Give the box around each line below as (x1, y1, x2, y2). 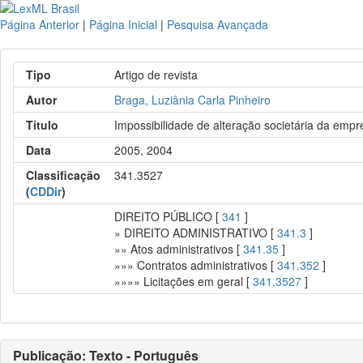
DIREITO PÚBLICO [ (114, 208, 223, 224)
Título (26, 117, 58, 133)
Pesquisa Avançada (167, 16, 268, 32)
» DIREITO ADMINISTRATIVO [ (114, 224, 278, 241)
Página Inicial (89, 16, 157, 32)
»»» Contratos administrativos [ (114, 257, 278, 273)
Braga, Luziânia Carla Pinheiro (114, 92, 271, 108)
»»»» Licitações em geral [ (114, 273, 254, 289)
